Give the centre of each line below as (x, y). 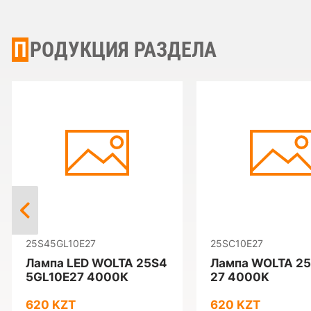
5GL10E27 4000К (77, 277)
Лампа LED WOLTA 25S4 (96, 263)
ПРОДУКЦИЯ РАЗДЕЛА (123, 50)
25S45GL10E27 (61, 243)
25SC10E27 (237, 243)
